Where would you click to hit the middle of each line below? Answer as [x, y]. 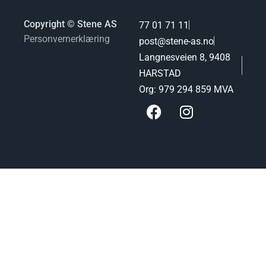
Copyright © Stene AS [70, 24]
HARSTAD [160, 73]
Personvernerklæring [67, 39]
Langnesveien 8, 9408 [185, 57]
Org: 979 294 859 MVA [186, 89]
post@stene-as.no [176, 41]
